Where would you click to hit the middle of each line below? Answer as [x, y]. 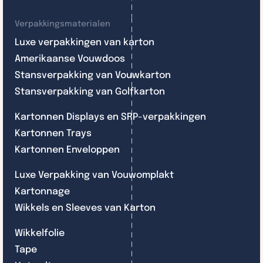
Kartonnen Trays [53, 133]
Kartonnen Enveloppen [67, 150]
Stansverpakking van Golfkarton [90, 92]
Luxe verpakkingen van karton [85, 42]
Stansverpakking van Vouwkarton [93, 75]
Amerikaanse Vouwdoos [70, 59]
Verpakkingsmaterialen [63, 24]
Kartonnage [42, 191]
